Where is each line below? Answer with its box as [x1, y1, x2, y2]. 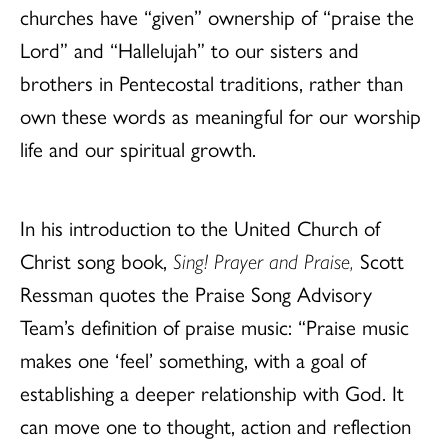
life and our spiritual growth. [20, 132, 256, 163]
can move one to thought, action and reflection [20, 409, 411, 440]
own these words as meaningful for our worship [20, 99, 421, 130]
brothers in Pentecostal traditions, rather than [20, 66, 403, 97]
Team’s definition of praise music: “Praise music [20, 310, 409, 341]
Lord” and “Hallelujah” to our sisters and [20, 33, 359, 64]
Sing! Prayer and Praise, [173, 244, 354, 275]
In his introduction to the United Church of [20, 211, 380, 242]
